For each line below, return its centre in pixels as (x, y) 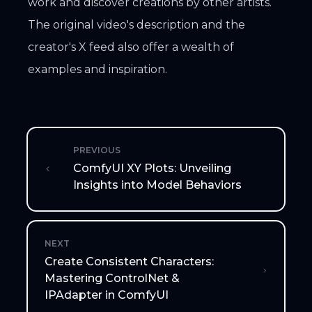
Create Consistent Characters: (129, 261)
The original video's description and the (136, 24)
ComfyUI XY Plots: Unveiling (153, 168)
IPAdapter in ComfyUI (107, 295)
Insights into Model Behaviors (158, 185)
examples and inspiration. (97, 69)
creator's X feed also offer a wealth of (131, 47)
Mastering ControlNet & (112, 278)
